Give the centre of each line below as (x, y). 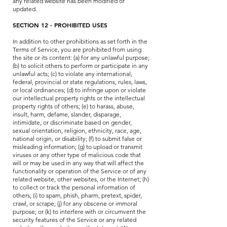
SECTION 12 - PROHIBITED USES (60, 25)
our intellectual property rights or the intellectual (79, 98)
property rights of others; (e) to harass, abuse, (73, 106)
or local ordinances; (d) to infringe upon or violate (79, 90)
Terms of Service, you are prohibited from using (77, 49)
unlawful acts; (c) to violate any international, (72, 74)
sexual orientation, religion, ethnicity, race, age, (77, 130)
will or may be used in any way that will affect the (78, 163)
